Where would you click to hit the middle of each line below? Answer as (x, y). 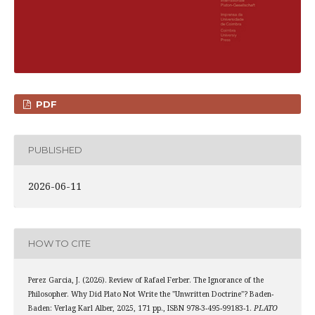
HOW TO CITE (59, 244)
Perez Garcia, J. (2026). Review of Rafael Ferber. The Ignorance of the (146, 279)
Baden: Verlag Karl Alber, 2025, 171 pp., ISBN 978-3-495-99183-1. (141, 308)
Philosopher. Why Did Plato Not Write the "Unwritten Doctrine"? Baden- (150, 294)
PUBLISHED (55, 150)
